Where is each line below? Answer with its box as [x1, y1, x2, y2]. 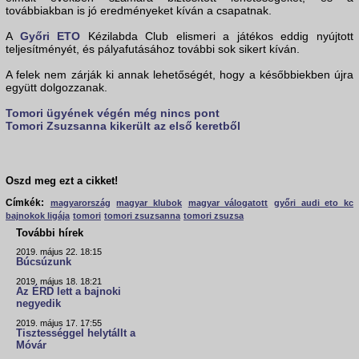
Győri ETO [19, 30, 81, 43]
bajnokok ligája [6, 211, 70, 221]
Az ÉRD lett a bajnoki [16, 286, 121, 298]
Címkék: [6, 197, 44, 209]
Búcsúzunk [16, 256, 71, 268]
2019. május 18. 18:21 [16, 276, 102, 287]
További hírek [16, 227, 83, 240]
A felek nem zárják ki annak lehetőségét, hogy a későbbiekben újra [6, 68, 353, 82]
